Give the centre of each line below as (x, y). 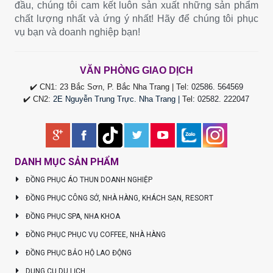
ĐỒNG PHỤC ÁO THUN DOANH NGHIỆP (88, 180)
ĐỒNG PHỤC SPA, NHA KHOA (72, 217)
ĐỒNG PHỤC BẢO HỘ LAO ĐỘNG (77, 253)
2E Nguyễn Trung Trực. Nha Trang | (118, 99)
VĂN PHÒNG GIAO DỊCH (136, 71)
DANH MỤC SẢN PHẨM (66, 162)
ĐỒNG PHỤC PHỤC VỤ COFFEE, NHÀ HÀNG (94, 235)
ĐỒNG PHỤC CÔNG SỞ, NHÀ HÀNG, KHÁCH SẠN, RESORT (118, 198)
